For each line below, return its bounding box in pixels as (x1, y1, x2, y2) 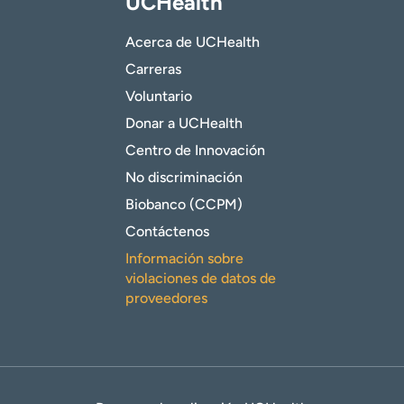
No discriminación (125, 169, 243, 187)
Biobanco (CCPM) (125, 196, 243, 214)
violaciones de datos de (125, 270, 276, 288)
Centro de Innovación (125, 142, 265, 160)
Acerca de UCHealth (125, 33, 260, 51)
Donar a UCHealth (125, 115, 243, 133)
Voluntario (125, 87, 192, 106)
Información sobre (125, 250, 243, 268)
